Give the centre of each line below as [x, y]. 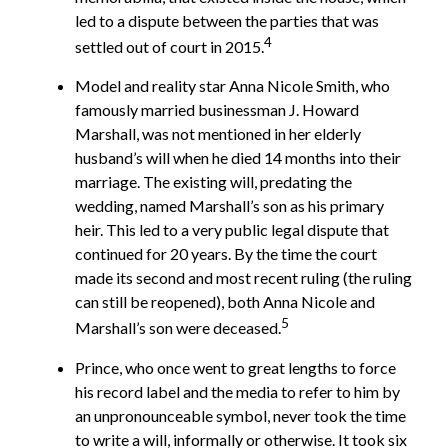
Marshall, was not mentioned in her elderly [218, 134]
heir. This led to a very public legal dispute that [232, 230]
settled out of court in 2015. [169, 47]
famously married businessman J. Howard [217, 110]
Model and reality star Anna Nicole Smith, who [232, 86]
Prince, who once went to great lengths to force [235, 367]
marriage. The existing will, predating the [213, 182]
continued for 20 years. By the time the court [226, 254]
